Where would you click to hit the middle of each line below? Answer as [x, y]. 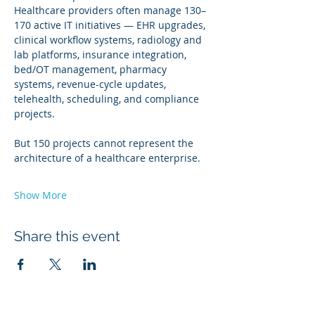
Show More [40, 195]
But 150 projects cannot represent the [105, 143]
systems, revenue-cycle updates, [91, 84]
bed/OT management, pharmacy [92, 69]
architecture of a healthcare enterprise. [107, 158]
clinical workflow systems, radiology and [109, 40]
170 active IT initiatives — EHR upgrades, [111, 25]
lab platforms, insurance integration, [102, 54]
